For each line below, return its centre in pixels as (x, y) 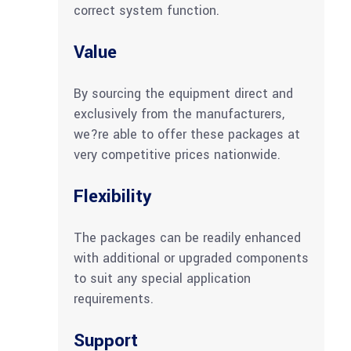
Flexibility (112, 197)
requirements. (114, 299)
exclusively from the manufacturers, (179, 114)
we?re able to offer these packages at (187, 135)
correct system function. (147, 11)
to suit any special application (162, 279)
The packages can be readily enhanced (187, 238)
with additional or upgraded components (191, 259)
